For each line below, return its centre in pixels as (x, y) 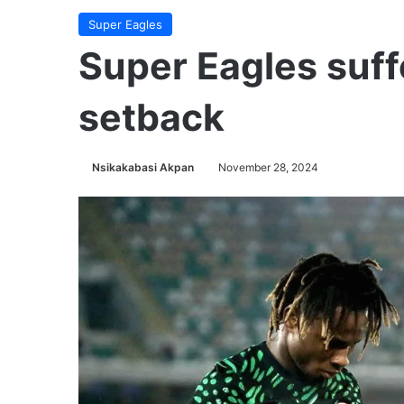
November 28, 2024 (268, 167)
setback (151, 117)
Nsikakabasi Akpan (143, 167)
